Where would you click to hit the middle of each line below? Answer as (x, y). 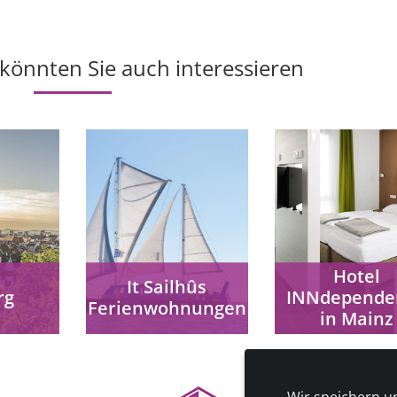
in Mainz (356, 319)
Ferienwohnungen (167, 308)
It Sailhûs (167, 287)
